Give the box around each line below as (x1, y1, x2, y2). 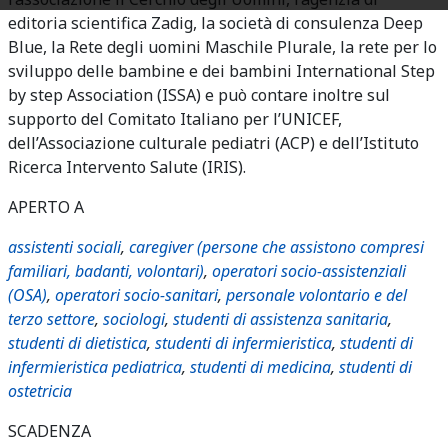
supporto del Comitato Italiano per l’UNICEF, (8, 108, 342, 130)
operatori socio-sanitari (55, 284, 218, 306)
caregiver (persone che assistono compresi (129, 236, 424, 258)
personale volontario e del (226, 284, 407, 306)
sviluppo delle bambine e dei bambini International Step (8, 60, 435, 82)
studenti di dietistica (8, 332, 147, 354)
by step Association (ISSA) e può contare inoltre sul (8, 84, 390, 106)
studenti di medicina (190, 356, 331, 378)
